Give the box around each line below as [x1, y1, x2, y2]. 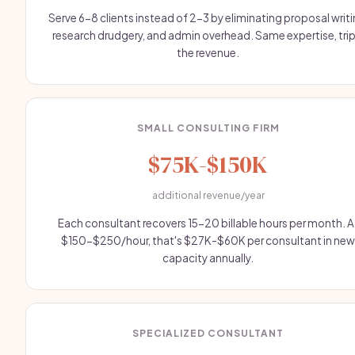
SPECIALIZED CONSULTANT [132, 327, 284, 339]
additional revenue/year [151, 189, 265, 201]
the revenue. [177, 46, 239, 59]
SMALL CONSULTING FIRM [136, 122, 280, 134]
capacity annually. [162, 251, 254, 265]
